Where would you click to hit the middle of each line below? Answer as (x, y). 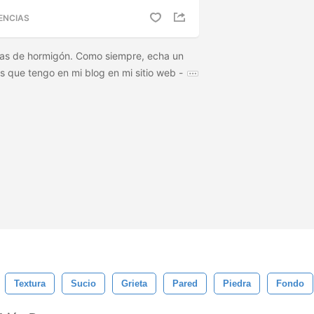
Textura (30, 284)
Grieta (134, 284)
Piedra (237, 284)
